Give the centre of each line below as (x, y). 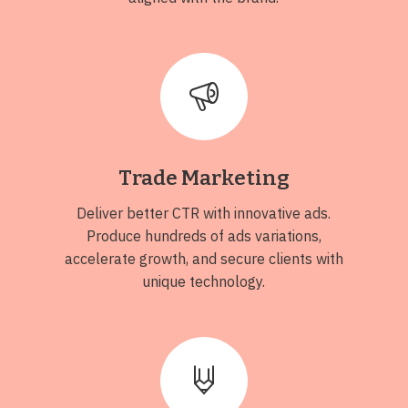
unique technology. (204, 281)
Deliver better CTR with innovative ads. (204, 213)
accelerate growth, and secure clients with (204, 258)
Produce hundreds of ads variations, (204, 235)
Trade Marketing (204, 178)
